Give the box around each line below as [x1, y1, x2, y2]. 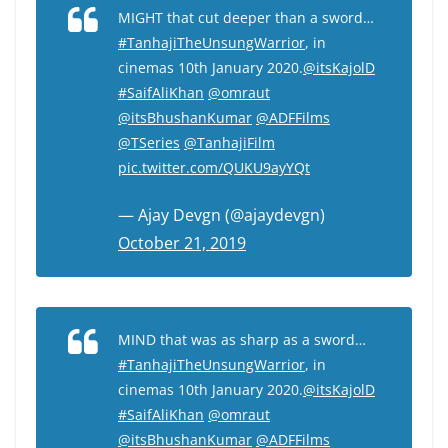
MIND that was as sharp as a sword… [118, 330, 366, 350]
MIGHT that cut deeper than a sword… [118, 8, 374, 28]
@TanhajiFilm [184, 133, 275, 153]
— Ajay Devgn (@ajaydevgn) [118, 204, 325, 227]
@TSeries [118, 133, 180, 153]
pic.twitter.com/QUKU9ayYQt [118, 158, 310, 178]
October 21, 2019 [118, 232, 246, 255]
